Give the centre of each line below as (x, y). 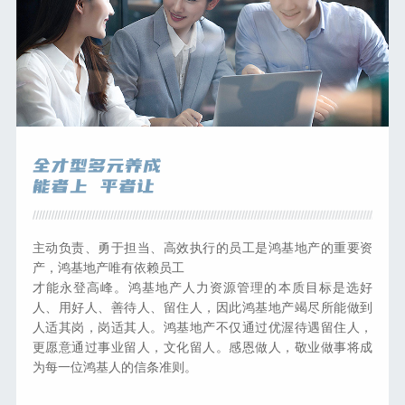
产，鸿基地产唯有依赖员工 (108, 266)
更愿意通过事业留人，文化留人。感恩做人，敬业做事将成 (202, 346)
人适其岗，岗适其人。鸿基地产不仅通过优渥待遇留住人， (202, 326)
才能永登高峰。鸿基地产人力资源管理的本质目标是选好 (202, 286)
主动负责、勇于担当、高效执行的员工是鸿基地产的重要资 (202, 246)
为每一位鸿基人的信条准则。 (114, 366)
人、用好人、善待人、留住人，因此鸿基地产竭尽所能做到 (202, 306)
